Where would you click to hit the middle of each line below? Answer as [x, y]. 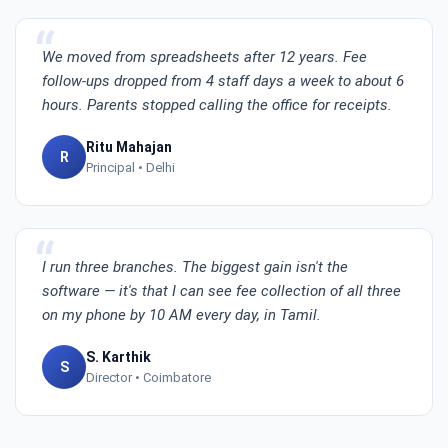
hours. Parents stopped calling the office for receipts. [217, 105]
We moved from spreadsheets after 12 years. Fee [204, 57]
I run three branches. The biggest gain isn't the [195, 267]
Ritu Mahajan [129, 147]
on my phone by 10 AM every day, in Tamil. [181, 315]
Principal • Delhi [130, 167]
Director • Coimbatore [148, 377]
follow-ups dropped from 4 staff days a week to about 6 [223, 81]
